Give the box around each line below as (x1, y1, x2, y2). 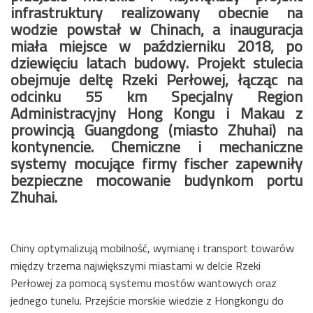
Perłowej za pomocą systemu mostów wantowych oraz (10, 272, 277, 293)
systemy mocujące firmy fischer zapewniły (10, 149, 303, 178)
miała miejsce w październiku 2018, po (10, 31, 303, 61)
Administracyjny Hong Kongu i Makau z (10, 99, 303, 128)
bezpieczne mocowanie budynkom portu (10, 166, 303, 195)
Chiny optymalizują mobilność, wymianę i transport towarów (10, 238, 294, 259)
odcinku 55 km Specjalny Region (10, 82, 303, 111)
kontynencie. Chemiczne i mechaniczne (10, 132, 303, 161)
